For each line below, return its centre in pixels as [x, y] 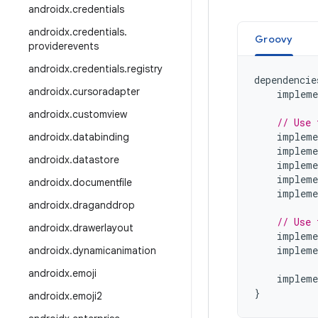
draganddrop [104, 205]
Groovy [274, 39]
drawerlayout [103, 228]
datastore [96, 160]
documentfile [102, 182]
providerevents [64, 46]
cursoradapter [106, 92]
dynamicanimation [114, 251]
